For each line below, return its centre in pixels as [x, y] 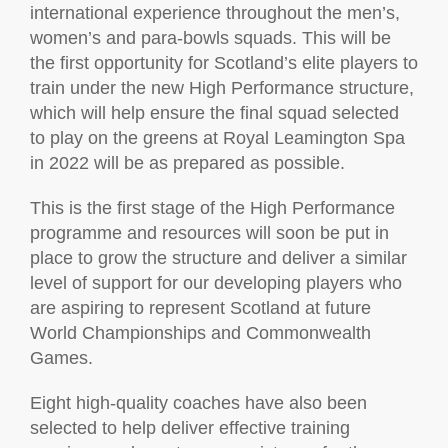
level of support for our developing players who [216, 283]
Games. [64, 358]
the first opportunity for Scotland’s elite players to [224, 63]
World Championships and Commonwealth [200, 333]
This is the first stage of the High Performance [212, 208]
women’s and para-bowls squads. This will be [210, 38]
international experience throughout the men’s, [215, 13]
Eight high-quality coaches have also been [198, 403]
